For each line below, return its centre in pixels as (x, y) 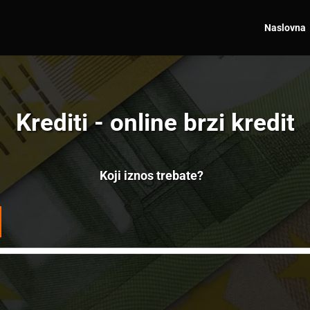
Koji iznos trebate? (152, 175)
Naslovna (285, 28)
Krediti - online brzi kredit (155, 122)
